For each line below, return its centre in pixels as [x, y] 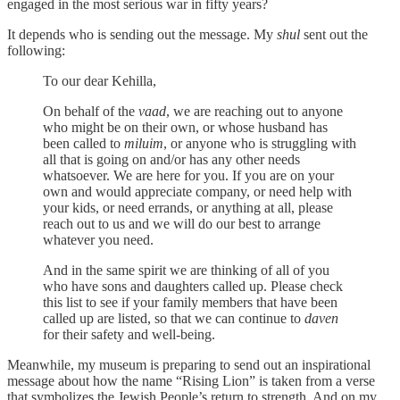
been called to [83, 143]
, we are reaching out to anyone [254, 111]
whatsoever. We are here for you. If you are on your [188, 175]
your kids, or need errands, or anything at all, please [188, 207]
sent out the [336, 34]
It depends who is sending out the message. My [142, 34]
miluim [144, 143]
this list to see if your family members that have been [190, 302]
